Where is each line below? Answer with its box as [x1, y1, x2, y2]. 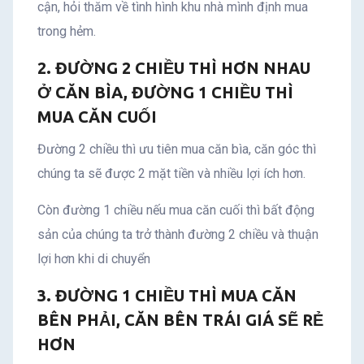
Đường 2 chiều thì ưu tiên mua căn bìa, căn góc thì [37, 141, 316, 157]
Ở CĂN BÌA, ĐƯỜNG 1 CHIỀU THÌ [37, 82, 293, 102]
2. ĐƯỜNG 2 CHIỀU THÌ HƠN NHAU [37, 58, 310, 77]
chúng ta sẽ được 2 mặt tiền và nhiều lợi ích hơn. [37, 165, 305, 181]
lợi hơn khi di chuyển [37, 250, 150, 266]
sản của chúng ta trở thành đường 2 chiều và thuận [37, 226, 318, 242]
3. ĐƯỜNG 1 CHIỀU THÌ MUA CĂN [37, 285, 297, 305]
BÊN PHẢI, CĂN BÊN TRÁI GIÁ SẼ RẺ [37, 310, 323, 329]
